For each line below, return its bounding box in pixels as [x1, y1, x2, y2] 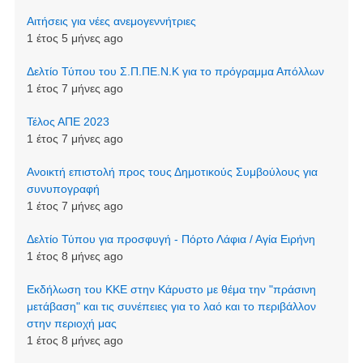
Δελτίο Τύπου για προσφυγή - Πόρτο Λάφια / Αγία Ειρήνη [26, 233, 315, 246]
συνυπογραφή [26, 182, 100, 196]
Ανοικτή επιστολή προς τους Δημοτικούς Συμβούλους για [26, 165, 318, 179]
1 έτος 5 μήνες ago [26, 32, 123, 45]
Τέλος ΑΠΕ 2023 [26, 115, 109, 129]
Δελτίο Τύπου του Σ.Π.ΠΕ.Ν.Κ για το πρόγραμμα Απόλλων [26, 65, 324, 79]
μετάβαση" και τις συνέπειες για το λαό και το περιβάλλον [26, 300, 316, 314]
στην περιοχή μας [26, 317, 117, 331]
